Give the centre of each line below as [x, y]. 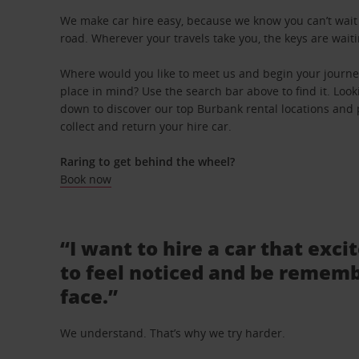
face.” [89, 296]
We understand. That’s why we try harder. [173, 333]
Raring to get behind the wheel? [148, 161]
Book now [86, 179]
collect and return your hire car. [146, 126]
